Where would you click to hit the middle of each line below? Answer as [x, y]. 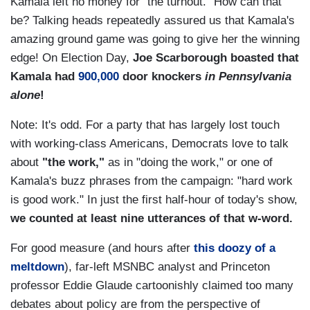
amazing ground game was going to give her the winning [155, 39]
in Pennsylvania [248, 77]
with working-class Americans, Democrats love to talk [149, 144]
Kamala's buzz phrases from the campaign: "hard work [152, 181]
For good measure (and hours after [102, 248]
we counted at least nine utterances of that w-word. [152, 219]
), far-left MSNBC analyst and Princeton [167, 267]
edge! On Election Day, [72, 58]
